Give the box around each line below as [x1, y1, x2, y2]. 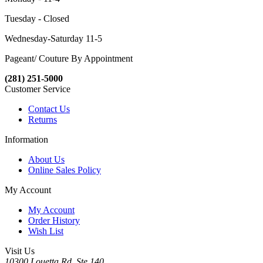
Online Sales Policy [28, 165, 101, 176]
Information [5, 134, 48, 145]
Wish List [28, 226, 63, 237]
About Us [28, 154, 65, 165]
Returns [28, 114, 57, 125]
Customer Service [5, 84, 70, 95]
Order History [28, 215, 80, 226]
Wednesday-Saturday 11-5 [5, 33, 102, 44]
